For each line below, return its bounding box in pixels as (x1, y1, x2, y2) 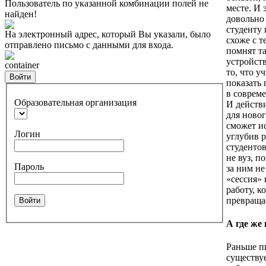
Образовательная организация (14, 97, 137, 107)
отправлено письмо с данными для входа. (5, 40, 173, 50)
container (5, 60, 39, 70)
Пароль (14, 161, 44, 172)
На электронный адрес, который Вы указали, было (5, 29, 211, 39)
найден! (5, 9, 37, 19)
